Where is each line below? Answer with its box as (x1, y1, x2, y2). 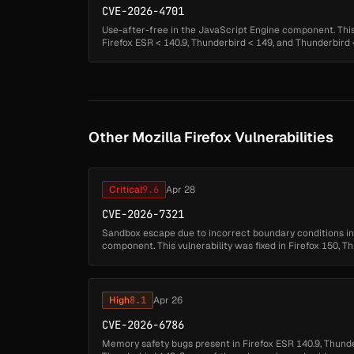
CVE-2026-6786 (102, 317, 184, 332)
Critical (109, 183, 142, 196)
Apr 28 (166, 183, 195, 196)
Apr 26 (153, 293, 183, 307)
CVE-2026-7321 (102, 206, 184, 221)
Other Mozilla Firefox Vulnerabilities (88, 127, 333, 146)
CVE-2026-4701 (102, 3, 184, 18)
